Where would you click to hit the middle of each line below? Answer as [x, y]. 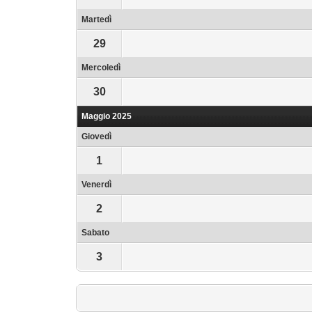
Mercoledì [101, 68]
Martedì [97, 19]
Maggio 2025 [107, 116]
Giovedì [97, 136]
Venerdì [97, 185]
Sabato [96, 233]
